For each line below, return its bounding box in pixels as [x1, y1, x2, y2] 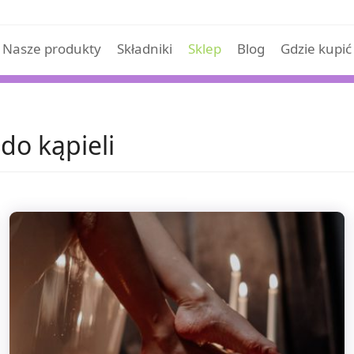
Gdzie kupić [280, 40, 352, 58]
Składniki [116, 40, 172, 58]
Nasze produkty [2, 40, 101, 58]
